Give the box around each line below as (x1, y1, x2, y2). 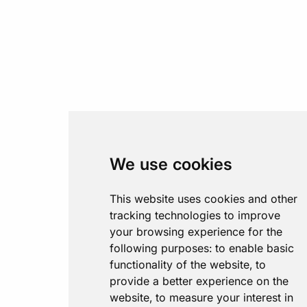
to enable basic (215, 241, 294, 255)
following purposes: (110, 241, 215, 255)
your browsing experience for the (110, 225, 282, 238)
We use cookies (110, 154, 232, 174)
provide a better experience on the (110, 274, 288, 288)
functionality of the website (110, 258, 249, 271)
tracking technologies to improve (110, 208, 280, 222)
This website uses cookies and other (110, 192, 297, 206)
